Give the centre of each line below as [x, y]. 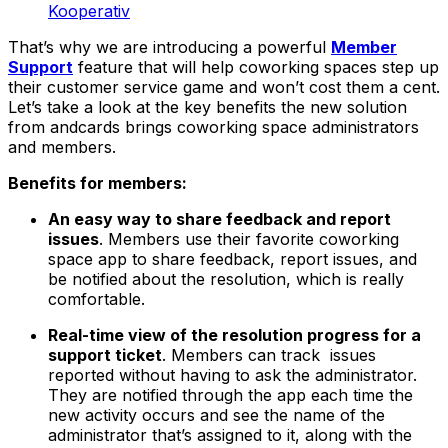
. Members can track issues [269, 355]
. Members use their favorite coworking [249, 239]
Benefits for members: [97, 183]
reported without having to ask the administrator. [232, 375]
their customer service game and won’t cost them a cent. [224, 87]
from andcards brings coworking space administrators [213, 127]
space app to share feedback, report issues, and [232, 259]
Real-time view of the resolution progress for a [234, 335]
